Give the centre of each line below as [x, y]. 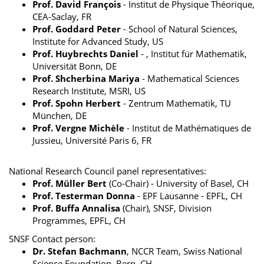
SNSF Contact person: [52, 239]
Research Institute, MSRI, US [89, 91]
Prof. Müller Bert [71, 184]
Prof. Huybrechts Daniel [85, 54]
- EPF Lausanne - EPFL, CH [190, 196]
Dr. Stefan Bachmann [80, 251]
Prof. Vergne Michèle [78, 128]
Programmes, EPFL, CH [79, 221]
